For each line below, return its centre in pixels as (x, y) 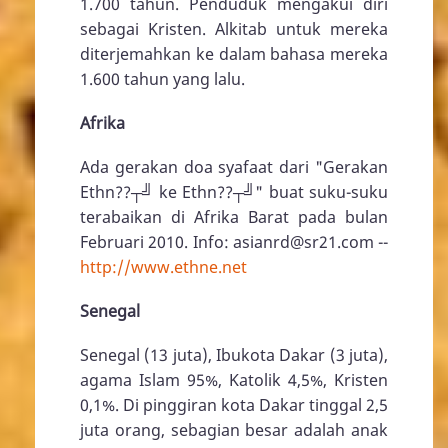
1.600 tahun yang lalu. (162, 78)
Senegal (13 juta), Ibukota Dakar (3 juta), (234, 355)
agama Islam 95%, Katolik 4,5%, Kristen (234, 380)
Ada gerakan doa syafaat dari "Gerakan (234, 167)
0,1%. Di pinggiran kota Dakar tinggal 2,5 (234, 405)
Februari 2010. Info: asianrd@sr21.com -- (234, 242)
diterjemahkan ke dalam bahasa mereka (234, 53)
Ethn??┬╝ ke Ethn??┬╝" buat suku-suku (234, 192)
